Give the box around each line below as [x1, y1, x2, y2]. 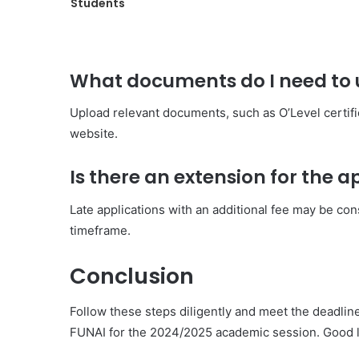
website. [70, 126, 118, 141]
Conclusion [70, 260, 194, 291]
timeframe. [70, 222, 131, 238]
